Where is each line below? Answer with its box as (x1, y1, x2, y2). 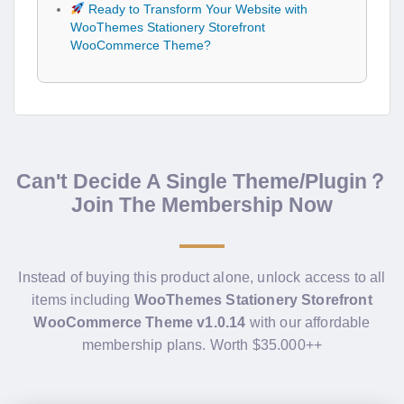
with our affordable (245, 314, 371, 330)
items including (32, 291, 134, 308)
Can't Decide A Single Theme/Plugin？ (16, 169, 388, 193)
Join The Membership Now (71, 192, 333, 216)
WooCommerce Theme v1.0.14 (33, 314, 246, 330)
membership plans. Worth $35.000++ (81, 336, 323, 353)
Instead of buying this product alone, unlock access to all (18, 269, 386, 285)
